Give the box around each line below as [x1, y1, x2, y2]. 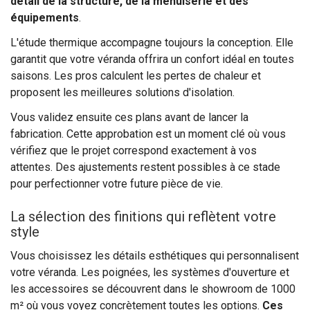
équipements [10, 10, 79, 24]
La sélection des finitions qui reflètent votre [10, 208, 276, 225]
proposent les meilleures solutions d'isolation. [10, 85, 235, 99]
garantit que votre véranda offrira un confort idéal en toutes [10, 52, 294, 66]
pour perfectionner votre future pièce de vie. [10, 176, 223, 190]
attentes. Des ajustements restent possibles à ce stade [10, 160, 280, 174]
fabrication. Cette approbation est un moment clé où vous [10, 127, 286, 140]
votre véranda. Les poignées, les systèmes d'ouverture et [10, 265, 289, 279]
